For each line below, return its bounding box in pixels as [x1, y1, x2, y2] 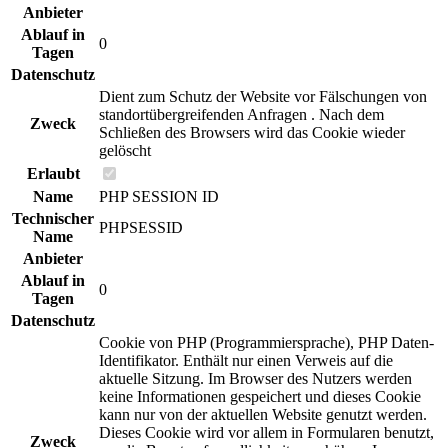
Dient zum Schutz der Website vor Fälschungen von [99, 87, 427, 105]
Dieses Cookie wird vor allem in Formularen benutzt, [99, 423, 434, 441]
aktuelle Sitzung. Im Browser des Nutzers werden [99, 369, 412, 387]
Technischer [12, 209, 94, 227]
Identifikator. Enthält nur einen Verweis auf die [99, 351, 393, 369]
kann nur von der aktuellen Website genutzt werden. [99, 405, 427, 423]
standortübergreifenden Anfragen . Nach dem [99, 105, 384, 123]
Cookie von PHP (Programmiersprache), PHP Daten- [99, 333, 434, 351]
